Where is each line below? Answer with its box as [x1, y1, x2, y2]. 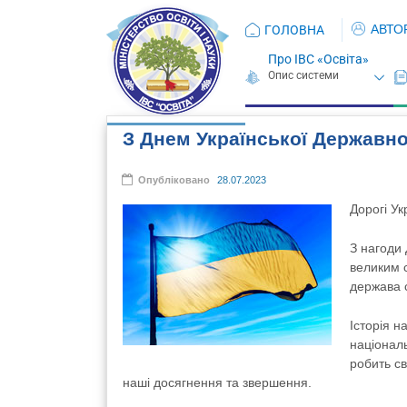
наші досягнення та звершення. [123, 375, 312, 391]
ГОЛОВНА [263, 22, 324, 37]
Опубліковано [138, 174, 213, 185]
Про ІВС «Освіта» [268, 52, 370, 66]
